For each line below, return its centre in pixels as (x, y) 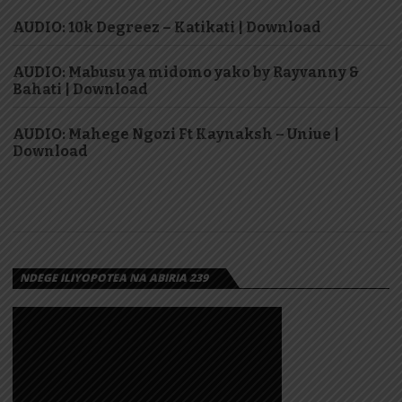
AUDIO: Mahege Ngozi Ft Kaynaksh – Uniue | (176, 134)
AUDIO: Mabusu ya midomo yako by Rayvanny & (186, 72)
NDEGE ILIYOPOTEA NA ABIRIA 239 (114, 277)
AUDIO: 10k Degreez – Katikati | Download (167, 27)
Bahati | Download (80, 89)
